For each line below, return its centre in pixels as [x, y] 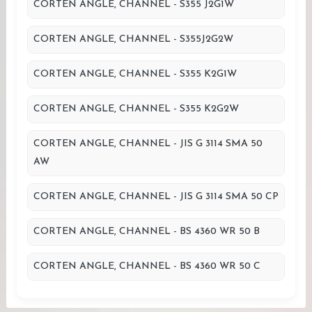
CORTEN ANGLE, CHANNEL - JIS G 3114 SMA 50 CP [156, 197]
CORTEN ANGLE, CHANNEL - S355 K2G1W [135, 74]
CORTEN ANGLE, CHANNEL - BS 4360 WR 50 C [147, 266]
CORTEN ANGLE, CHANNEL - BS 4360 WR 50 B [147, 232]
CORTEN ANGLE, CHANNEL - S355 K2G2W [136, 109]
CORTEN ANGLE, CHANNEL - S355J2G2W [133, 39]
